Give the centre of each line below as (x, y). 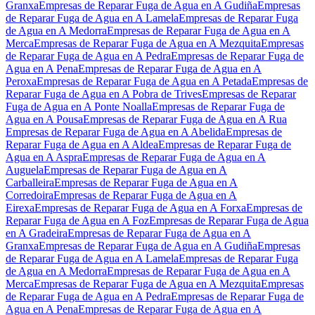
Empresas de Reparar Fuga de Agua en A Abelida (116, 131)
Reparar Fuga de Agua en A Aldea (82, 144)
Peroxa (21, 81)
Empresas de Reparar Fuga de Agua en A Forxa (140, 207)
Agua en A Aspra (44, 157)
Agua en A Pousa (44, 119)
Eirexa (20, 207)
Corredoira (30, 195)
